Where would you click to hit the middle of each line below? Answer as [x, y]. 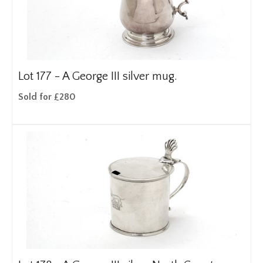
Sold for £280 [47, 97]
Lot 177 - [40, 76]
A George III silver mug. [120, 76]
